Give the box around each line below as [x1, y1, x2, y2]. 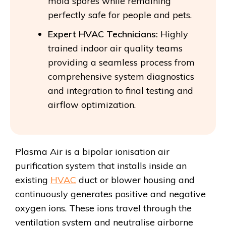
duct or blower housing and [76, 174, 195, 186]
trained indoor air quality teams [48, 42, 183, 54]
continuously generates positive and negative [15, 188, 206, 200]
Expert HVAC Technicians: [48, 28, 158, 40]
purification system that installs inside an [15, 159, 187, 172]
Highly [158, 28, 188, 40]
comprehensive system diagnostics [48, 70, 194, 82]
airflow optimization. [48, 98, 136, 110]
